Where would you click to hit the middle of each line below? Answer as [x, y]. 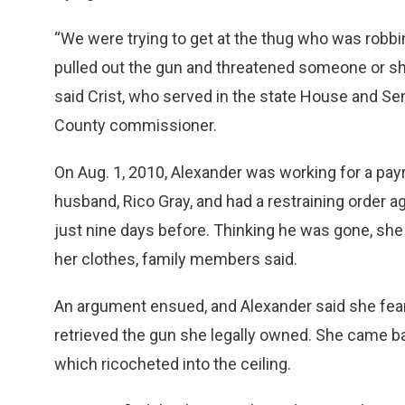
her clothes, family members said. [176, 259]
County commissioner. [136, 125]
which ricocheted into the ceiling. [173, 364]
